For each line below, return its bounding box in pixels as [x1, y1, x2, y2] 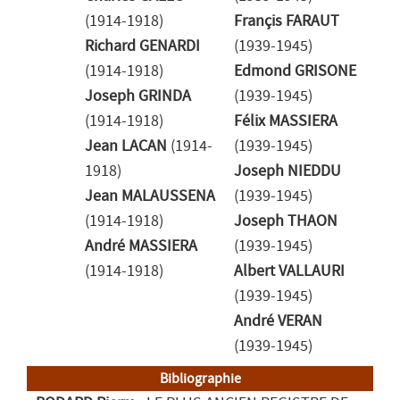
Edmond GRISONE [234, 62, 356, 80]
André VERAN [234, 312, 322, 330]
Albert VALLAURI [234, 262, 345, 280]
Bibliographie [159, 371, 241, 387]
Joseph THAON [234, 212, 337, 230]
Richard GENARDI [85, 37, 200, 55]
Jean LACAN [85, 137, 167, 155]
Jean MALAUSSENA [85, 187, 215, 205]
